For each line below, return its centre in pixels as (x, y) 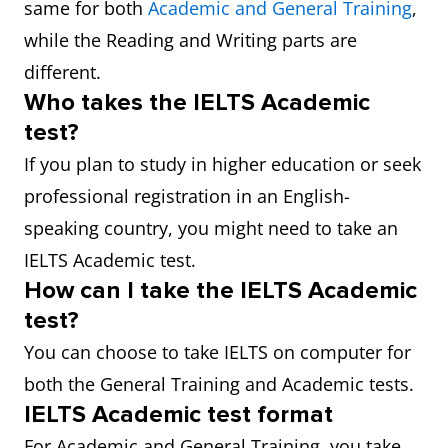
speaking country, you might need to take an (211, 228)
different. (62, 72)
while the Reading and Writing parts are (190, 40)
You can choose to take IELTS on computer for (217, 352)
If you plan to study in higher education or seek (222, 164)
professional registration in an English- (187, 196)
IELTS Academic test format (178, 414)
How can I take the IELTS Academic (220, 290)
